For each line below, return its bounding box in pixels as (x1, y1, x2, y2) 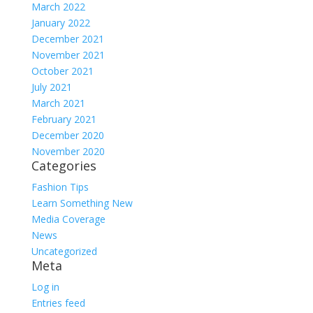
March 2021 (31, 96, 85, 110)
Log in (31, 279, 59, 293)
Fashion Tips (31, 180, 89, 194)
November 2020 (31, 144, 105, 158)
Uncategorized (31, 244, 97, 258)
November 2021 (31, 48, 105, 61)
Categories (31, 156, 96, 174)
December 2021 (31, 31, 104, 45)
